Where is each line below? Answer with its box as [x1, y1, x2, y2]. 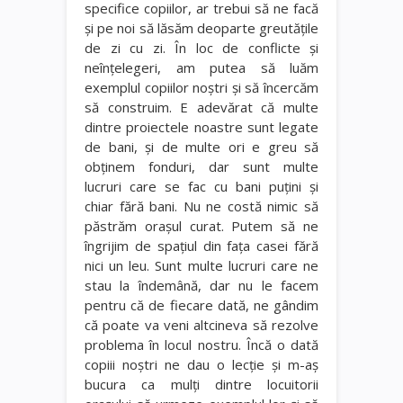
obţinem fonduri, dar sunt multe [85, 157, 318, 175]
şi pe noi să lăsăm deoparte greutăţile [85, 18, 318, 37]
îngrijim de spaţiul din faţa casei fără [85, 236, 318, 255]
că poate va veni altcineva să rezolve [85, 315, 318, 334]
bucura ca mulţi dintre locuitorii [85, 374, 318, 393]
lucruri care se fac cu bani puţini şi [85, 176, 318, 195]
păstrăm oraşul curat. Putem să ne [85, 216, 318, 235]
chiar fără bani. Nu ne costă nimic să [85, 196, 318, 215]
